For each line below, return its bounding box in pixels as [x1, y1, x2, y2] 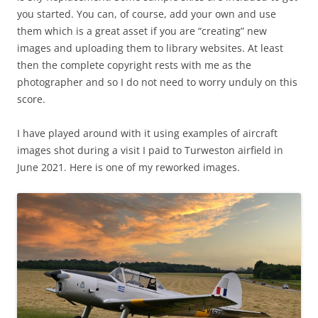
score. [17, 92, 45, 106]
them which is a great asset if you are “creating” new [17, 24, 267, 38]
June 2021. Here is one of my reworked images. [17, 160, 240, 174]
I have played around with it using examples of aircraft [17, 126, 278, 140]
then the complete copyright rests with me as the [17, 58, 251, 72]
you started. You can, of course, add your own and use [17, 7, 276, 21]
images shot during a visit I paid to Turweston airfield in [17, 143, 283, 157]
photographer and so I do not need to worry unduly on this [17, 75, 297, 89]
